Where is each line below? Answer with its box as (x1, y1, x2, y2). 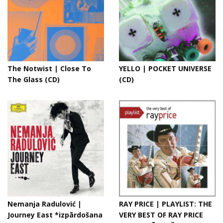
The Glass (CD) (7, 75, 60, 84)
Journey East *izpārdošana (7, 210, 103, 220)
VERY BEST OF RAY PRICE (119, 210, 203, 220)
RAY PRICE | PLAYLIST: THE (119, 199, 212, 209)
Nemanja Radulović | (7, 199, 82, 209)
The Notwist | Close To (7, 64, 91, 73)
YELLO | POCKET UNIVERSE (119, 64, 212, 73)
